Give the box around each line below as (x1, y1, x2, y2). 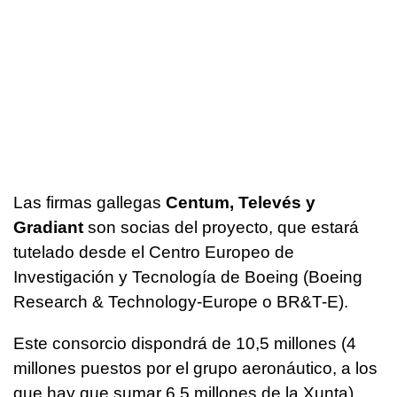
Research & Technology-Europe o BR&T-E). (13, 292, 348, 311)
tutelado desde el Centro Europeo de (13, 242, 294, 261)
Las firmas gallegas (13, 192, 166, 212)
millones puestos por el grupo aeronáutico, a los (13, 358, 378, 378)
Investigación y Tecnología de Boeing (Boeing (13, 267, 362, 286)
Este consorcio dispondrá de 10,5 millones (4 (13, 333, 356, 353)
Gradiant (13, 217, 83, 237)
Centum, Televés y (166, 192, 315, 212)
